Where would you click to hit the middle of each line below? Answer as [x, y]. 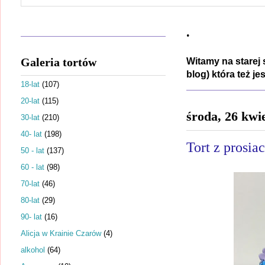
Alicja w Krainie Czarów [61, 233]
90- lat [31, 216]
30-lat [30, 117]
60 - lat [33, 167]
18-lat [30, 84]
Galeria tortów [59, 62]
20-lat [30, 101]
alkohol [33, 250]
